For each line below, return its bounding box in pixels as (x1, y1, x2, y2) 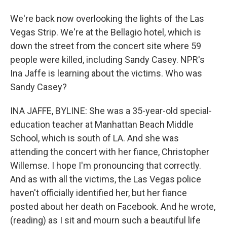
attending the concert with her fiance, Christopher (10, 146, 209, 157)
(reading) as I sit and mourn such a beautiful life (10, 215, 201, 225)
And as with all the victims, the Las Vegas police (10, 174, 201, 184)
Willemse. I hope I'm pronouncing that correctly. (10, 160, 201, 171)
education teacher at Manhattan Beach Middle (10, 119, 194, 130)
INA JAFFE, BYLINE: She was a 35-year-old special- (10, 105, 212, 116)
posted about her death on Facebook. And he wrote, (10, 201, 215, 212)
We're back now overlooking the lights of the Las (10, 13, 204, 24)
